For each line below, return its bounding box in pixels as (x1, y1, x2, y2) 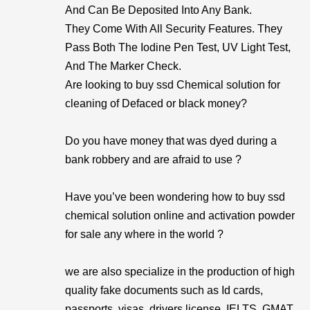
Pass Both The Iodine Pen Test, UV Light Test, (65, 42, 291, 53)
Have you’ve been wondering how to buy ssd (65, 191, 285, 203)
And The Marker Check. (65, 60, 181, 72)
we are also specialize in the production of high (65, 266, 295, 277)
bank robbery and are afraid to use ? (65, 154, 241, 165)
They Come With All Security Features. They (65, 23, 282, 35)
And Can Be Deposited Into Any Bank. (65, 4, 252, 16)
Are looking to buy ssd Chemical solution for (65, 79, 280, 91)
